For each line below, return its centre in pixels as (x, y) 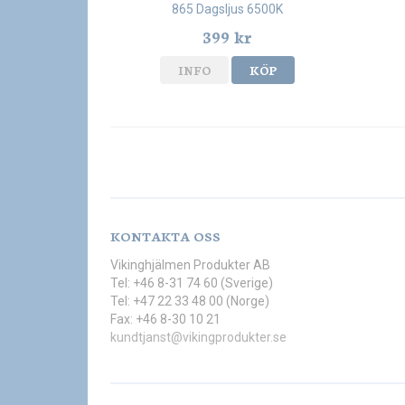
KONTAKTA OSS (165, 236)
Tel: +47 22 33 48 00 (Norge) (190, 301)
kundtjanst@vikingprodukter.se (198, 338)
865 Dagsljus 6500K (227, 9)
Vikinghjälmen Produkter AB (190, 265)
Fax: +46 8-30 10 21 (165, 320)
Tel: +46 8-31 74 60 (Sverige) (192, 283)
